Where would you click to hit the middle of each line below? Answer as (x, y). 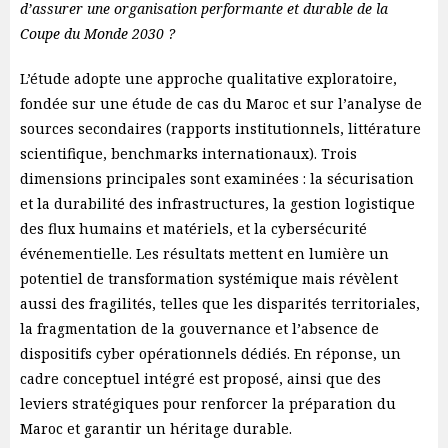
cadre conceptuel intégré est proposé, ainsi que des (200, 378)
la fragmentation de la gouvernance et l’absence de (199, 328)
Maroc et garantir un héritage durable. (156, 428)
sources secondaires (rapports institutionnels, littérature (220, 128)
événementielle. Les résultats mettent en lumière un (204, 253)
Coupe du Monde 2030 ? (97, 33)
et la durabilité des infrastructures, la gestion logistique (217, 203)
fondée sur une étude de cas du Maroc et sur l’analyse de (221, 103)
